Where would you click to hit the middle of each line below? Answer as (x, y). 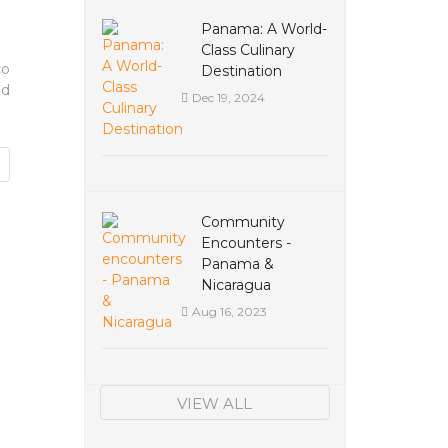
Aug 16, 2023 (229, 311)
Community (242, 222)
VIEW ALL (215, 403)
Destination (241, 71)
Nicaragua (235, 285)
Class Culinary (247, 50)
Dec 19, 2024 (228, 97)
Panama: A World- (263, 29)
